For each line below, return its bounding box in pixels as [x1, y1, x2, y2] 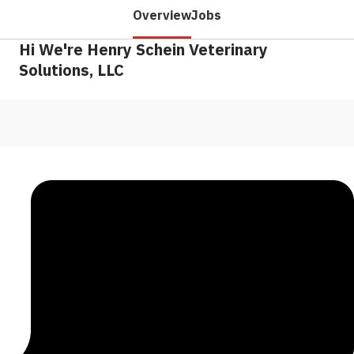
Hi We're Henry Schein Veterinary [19, 38, 268, 60]
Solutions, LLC [19, 58, 124, 81]
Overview [133, 6, 191, 23]
